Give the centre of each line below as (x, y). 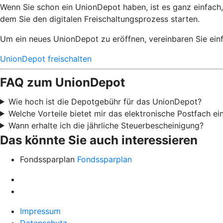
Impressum (40, 211)
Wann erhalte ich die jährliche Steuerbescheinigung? (106, 125)
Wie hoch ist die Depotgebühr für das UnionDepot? (105, 101)
